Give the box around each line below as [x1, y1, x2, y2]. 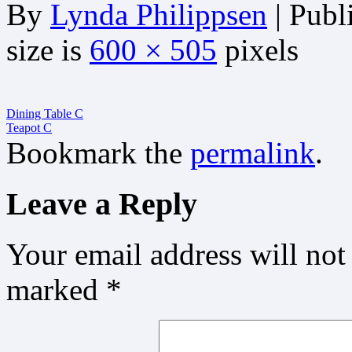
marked [6, 273, 106, 307]
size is [6, 32, 90, 67]
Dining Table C [6, 106, 83, 120]
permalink [190, 135, 315, 170]
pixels [217, 32, 299, 67]
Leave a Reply [6, 185, 197, 222]
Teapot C [6, 120, 52, 134]
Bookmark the [6, 135, 190, 170]
